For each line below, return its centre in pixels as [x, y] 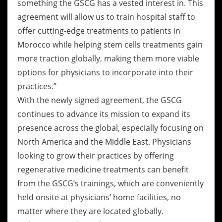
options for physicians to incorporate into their [105, 72]
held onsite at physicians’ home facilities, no [99, 197]
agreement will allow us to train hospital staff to [106, 17]
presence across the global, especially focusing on [111, 128]
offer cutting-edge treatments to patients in [99, 31]
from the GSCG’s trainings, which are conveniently [111, 183]
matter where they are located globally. [91, 211]
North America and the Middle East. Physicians [104, 142]
